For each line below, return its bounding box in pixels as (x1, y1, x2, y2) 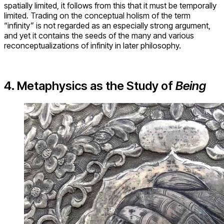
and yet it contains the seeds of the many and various (4, 30, 194, 41)
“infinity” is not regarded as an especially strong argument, (4, 20, 210, 31)
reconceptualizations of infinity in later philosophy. (4, 40, 181, 51)
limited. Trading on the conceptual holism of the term (4, 10, 190, 21)
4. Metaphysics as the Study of (4, 78, 175, 93)
